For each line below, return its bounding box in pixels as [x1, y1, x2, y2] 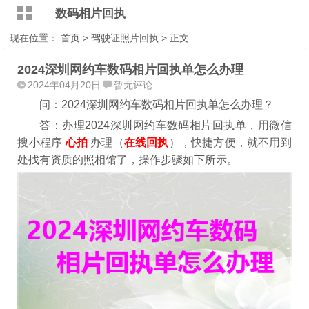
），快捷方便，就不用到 [168, 137, 292, 148]
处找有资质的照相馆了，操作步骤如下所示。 [17, 154, 239, 166]
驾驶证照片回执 [91, 32, 159, 43]
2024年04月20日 [28, 79, 101, 90]
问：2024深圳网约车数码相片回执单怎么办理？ [39, 99, 275, 110]
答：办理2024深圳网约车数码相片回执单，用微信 [39, 119, 292, 131]
